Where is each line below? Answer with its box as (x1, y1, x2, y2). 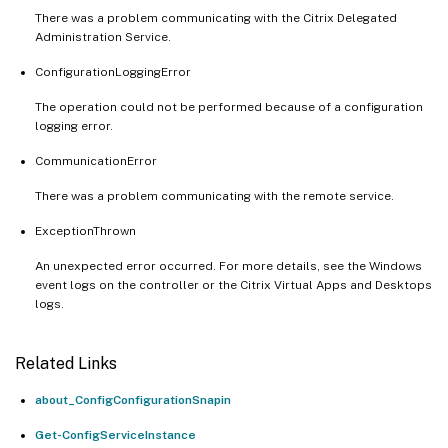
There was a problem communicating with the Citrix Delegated (35, 10, 397, 25)
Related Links (15, 353, 117, 373)
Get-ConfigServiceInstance (35, 427, 196, 442)
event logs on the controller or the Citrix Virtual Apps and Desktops (35, 277, 432, 292)
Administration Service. (35, 29, 171, 44)
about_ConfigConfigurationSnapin (35, 392, 231, 407)
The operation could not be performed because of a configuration (35, 99, 423, 114)
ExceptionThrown (35, 223, 136, 238)
